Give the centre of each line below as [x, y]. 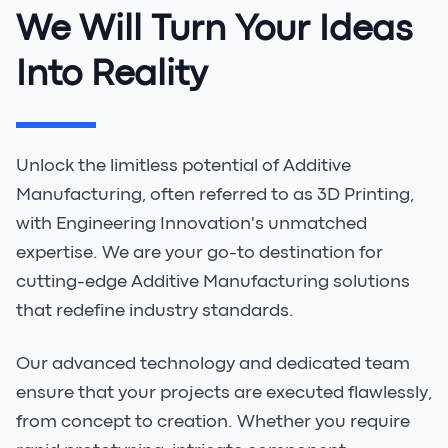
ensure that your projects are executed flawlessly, [224, 393]
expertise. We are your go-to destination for [199, 253]
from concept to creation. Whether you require [213, 422]
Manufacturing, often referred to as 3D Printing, [215, 195]
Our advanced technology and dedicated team [213, 364]
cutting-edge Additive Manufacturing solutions [213, 282]
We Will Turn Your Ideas [214, 30]
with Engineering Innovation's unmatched [191, 224]
